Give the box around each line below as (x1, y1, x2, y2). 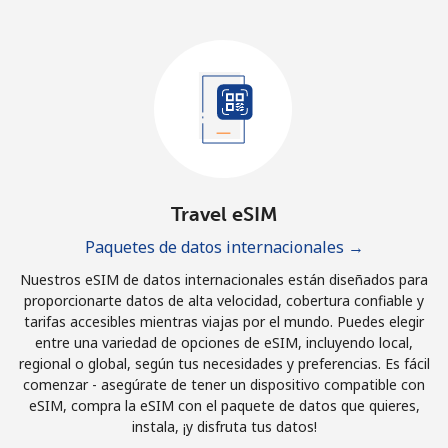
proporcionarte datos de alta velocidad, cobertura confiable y (24, 291, 424, 310)
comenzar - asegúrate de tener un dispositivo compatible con (23, 375, 425, 394)
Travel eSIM (170, 202, 278, 226)
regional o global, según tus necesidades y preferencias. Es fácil (18, 354, 430, 373)
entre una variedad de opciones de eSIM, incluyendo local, (35, 333, 413, 352)
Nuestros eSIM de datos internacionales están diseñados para (20, 270, 428, 289)
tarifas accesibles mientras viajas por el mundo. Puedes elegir (24, 312, 424, 331)
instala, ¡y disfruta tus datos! (131, 417, 317, 436)
